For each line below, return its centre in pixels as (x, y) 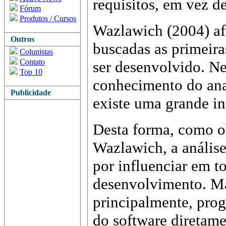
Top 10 (31, 72)
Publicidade (29, 93)
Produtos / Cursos (48, 18)
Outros (20, 39)
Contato (32, 62)
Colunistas (36, 52)
